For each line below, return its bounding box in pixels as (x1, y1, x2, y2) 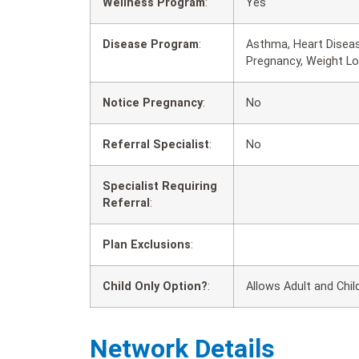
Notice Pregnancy (103, 96, 203, 111)
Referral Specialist (103, 138, 209, 152)
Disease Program (103, 38, 199, 52)
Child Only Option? (103, 280, 208, 294)
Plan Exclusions (103, 238, 191, 252)
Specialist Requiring (103, 179, 217, 194)
